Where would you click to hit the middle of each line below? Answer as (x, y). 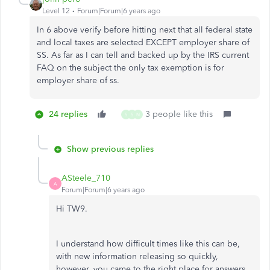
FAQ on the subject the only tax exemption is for (130, 68)
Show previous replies (110, 149)
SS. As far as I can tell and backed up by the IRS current (143, 55)
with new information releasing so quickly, (137, 256)
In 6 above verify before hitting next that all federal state (145, 30)
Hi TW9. (73, 209)
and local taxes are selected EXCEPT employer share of (143, 42)
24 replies (68, 114)
